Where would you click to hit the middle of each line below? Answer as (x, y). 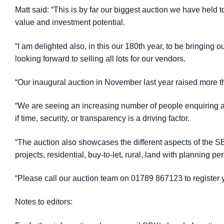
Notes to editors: (44, 202)
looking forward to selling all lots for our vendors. (100, 58)
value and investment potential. (70, 22)
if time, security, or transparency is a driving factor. (102, 118)
